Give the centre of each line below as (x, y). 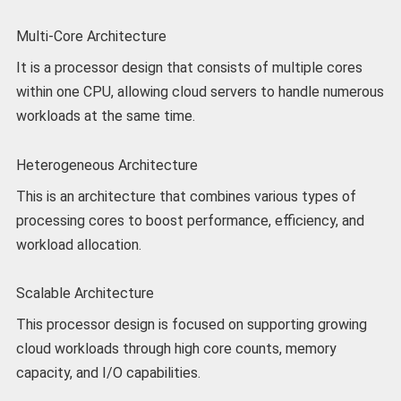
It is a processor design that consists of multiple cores (189, 68)
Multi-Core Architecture (91, 37)
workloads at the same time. (105, 116)
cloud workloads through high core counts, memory (176, 348)
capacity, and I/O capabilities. (110, 372)
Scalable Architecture (85, 293)
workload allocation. (78, 244)
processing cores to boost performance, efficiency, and (190, 220)
